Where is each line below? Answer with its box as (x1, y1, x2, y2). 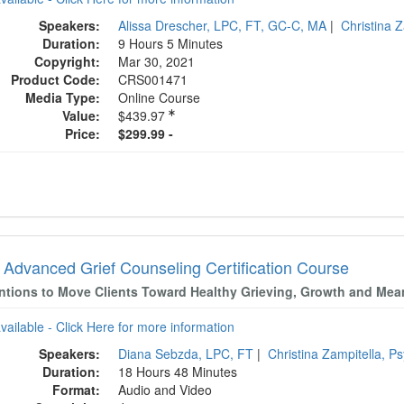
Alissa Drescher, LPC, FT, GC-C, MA (118, 16, 327, 34)
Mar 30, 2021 (118, 52, 199, 70)
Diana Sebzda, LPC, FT (118, 344, 254, 363)
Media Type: (25, 88, 101, 106)
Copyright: (34, 52, 101, 70)
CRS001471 (118, 70, 188, 88)
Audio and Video (118, 381, 213, 399)
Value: (62, 106, 101, 124)
